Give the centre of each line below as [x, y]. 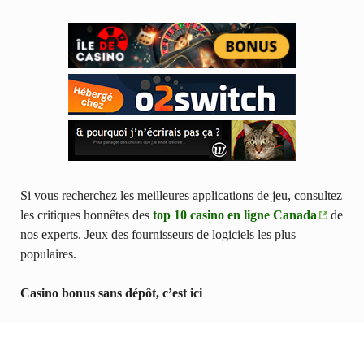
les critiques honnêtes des [87, 215]
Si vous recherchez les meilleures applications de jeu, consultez [181, 196]
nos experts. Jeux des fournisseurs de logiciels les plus [158, 235]
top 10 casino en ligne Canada [235, 215]
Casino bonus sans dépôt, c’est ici [111, 293]
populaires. [48, 254]
